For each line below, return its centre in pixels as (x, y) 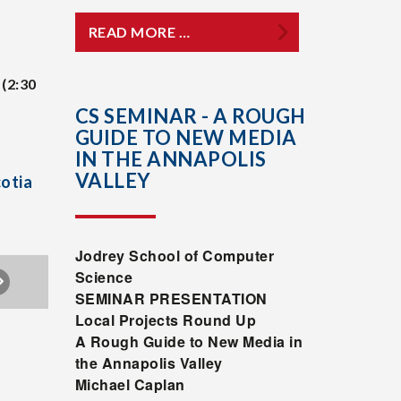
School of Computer (201, 256)
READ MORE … (139, 32)
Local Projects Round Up (165, 320)
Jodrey (102, 256)
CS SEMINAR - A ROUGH (190, 116)
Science (103, 277)
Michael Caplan (130, 384)
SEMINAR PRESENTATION (171, 299)
